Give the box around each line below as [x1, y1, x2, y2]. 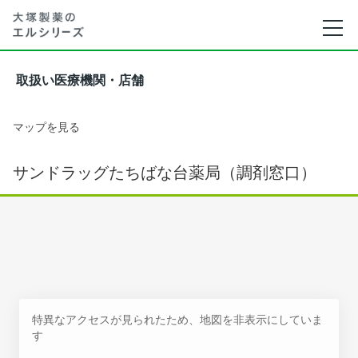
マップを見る [13, 120, 80, 133]
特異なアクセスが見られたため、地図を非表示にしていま [32, 312, 323, 326]
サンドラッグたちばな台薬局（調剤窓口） [13, 163, 316, 182]
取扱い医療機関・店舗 [16, 74, 144, 87]
